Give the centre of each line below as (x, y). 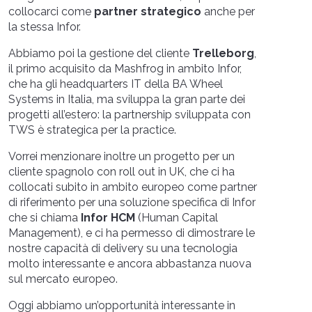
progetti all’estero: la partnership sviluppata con (130, 115)
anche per (228, 11)
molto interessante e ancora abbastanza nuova (130, 264)
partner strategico (148, 11)
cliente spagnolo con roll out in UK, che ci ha (122, 172)
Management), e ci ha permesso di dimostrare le (132, 233)
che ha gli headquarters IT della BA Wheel (116, 84)
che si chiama (45, 218)
